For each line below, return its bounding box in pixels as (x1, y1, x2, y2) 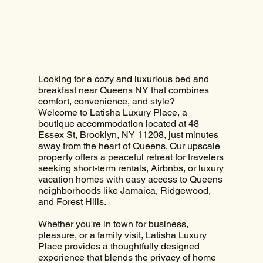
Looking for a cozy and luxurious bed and (38, 73, 209, 85)
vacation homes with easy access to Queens (38, 173, 222, 185)
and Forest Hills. (38, 195, 106, 207)
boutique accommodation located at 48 (38, 117, 199, 129)
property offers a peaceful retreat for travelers (38, 151, 224, 163)
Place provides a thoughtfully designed (38, 240, 200, 252)
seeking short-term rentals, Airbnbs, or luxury (38, 162, 224, 174)
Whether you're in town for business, (38, 218, 188, 230)
